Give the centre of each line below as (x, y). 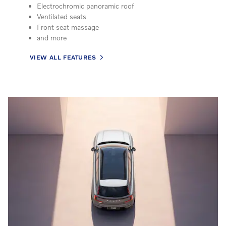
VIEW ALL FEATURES (63, 58)
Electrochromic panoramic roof (85, 6)
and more (52, 37)
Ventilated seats (62, 16)
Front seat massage (68, 27)
